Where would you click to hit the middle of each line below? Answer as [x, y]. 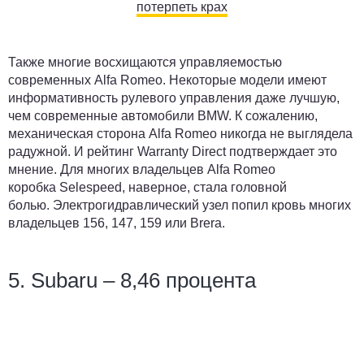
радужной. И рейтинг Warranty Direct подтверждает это [173, 152]
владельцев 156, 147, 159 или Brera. [117, 223]
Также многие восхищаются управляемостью [145, 62]
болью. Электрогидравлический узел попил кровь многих [180, 205]
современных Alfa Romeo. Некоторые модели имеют [167, 80]
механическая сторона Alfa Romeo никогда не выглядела [180, 134]
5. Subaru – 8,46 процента [132, 280]
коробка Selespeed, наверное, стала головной [147, 187]
